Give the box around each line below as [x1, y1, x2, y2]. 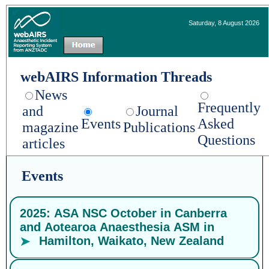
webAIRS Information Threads [20, 69, 212, 85]
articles [22, 136, 65, 151]
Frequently [198, 100, 261, 115]
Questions [198, 132, 255, 148]
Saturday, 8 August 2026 [189, 19, 259, 26]
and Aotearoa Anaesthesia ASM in [20, 220, 214, 234]
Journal [136, 103, 178, 119]
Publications [123, 119, 195, 135]
